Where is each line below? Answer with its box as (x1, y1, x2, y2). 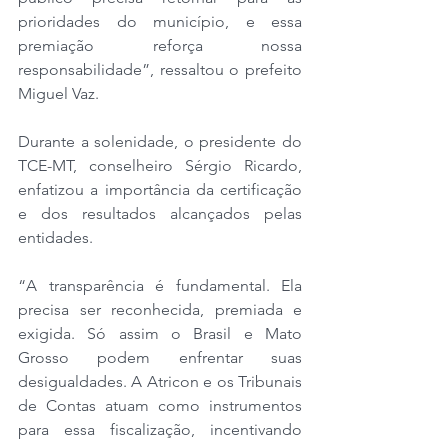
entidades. (18, 227, 93, 247)
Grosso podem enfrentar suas (18, 347, 302, 367)
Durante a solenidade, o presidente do (18, 131, 302, 151)
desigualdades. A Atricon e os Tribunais (18, 371, 302, 391)
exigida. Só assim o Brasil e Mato (18, 323, 302, 343)
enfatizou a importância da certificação (18, 179, 302, 199)
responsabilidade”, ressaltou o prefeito (18, 59, 302, 79)
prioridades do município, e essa (18, 11, 302, 31)
